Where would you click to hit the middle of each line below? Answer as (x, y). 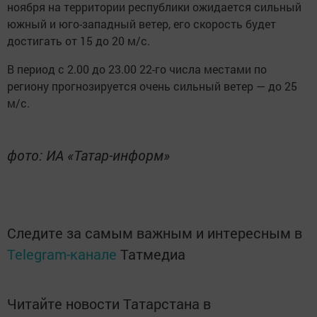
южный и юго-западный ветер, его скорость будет (142, 23)
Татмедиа (153, 254)
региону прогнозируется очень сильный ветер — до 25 (152, 86)
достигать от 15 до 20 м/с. (79, 40)
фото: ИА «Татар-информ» (88, 155)
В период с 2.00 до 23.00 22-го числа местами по (137, 69)
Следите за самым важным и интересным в (155, 232)
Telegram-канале (62, 254)
